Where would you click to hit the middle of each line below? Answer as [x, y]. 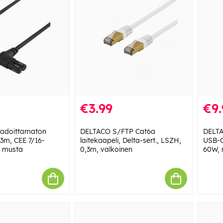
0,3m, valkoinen [106, 150]
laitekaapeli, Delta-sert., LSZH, [130, 141]
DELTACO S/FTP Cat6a [117, 132]
